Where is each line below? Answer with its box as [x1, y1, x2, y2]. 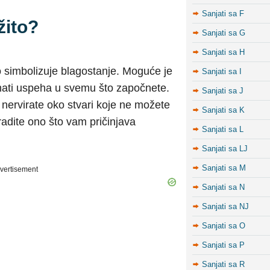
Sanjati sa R [202, 260, 245, 269]
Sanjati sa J [202, 86, 243, 95]
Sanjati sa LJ [202, 144, 248, 153]
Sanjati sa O [202, 221, 245, 230]
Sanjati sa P [202, 240, 245, 250]
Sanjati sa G [202, 28, 245, 37]
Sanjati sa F [202, 9, 244, 18]
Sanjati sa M [202, 163, 246, 172]
